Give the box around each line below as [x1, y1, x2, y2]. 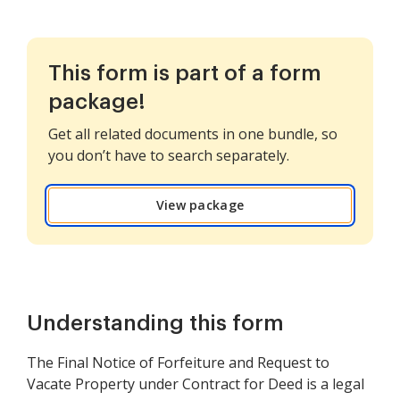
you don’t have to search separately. [48, 146, 289, 166]
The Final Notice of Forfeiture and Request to [27, 353, 329, 373]
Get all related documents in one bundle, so [48, 124, 337, 145]
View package [155, 196, 245, 214]
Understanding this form [27, 312, 284, 335]
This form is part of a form [48, 62, 321, 85]
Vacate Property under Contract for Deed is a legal [27, 374, 364, 395]
